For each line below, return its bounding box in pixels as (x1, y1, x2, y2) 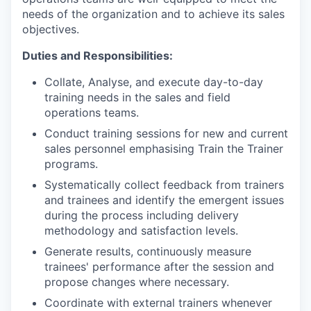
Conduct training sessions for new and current (44, 126, 288, 140)
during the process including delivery (44, 208, 239, 222)
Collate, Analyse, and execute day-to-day (44, 75, 263, 89)
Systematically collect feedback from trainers (44, 178, 284, 192)
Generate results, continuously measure (44, 244, 251, 258)
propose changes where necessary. (44, 275, 229, 289)
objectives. (22, 22, 79, 36)
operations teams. (44, 106, 139, 119)
